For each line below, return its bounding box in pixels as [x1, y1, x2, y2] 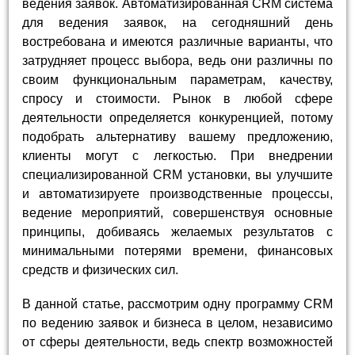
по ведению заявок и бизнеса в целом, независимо [22, 316, 333, 330]
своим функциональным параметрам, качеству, [22, 72, 333, 86]
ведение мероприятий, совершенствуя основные [22, 205, 333, 219]
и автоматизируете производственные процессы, [22, 186, 333, 200]
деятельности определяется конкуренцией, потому [22, 110, 333, 124]
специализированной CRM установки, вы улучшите [22, 167, 333, 181]
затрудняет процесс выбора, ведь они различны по [22, 53, 333, 67]
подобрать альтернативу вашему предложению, [22, 129, 333, 143]
